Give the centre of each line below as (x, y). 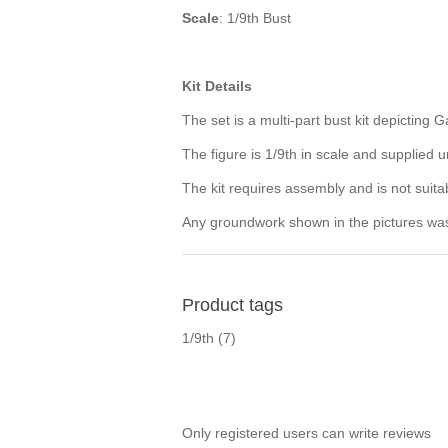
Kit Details (217, 85)
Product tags (232, 304)
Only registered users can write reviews (306, 432)
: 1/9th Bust (255, 17)
